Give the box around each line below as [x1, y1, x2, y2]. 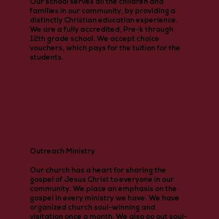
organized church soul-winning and [29, 204, 155, 212]
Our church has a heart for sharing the [29, 167, 166, 175]
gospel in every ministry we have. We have [29, 195, 179, 202]
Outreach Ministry [29, 148, 95, 155]
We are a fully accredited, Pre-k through [29, 26, 174, 34]
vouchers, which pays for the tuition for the [29, 44, 180, 52]
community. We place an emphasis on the [29, 185, 177, 193]
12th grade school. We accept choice [29, 35, 159, 43]
